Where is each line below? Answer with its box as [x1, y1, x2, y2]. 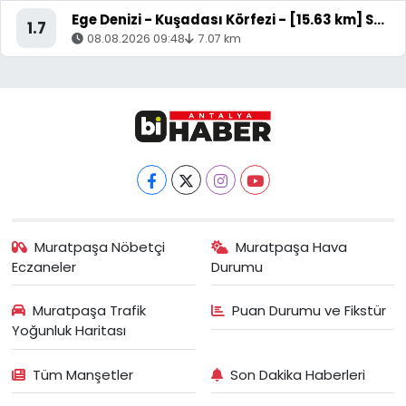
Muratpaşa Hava [236, 237, 347, 256]
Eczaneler [11, 256, 76, 276]
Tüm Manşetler [33, 364, 134, 384]
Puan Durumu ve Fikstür [232, 301, 386, 321]
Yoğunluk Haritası [11, 321, 126, 341]
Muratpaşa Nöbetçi [34, 237, 166, 256]
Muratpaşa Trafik [33, 301, 147, 321]
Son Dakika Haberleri [230, 364, 365, 384]
